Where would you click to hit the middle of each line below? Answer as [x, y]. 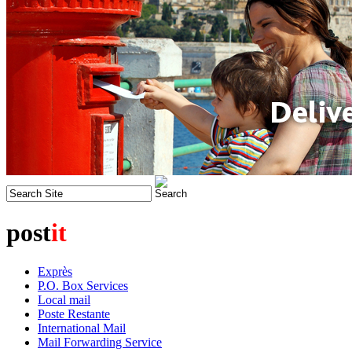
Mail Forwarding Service [100, 342]
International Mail [82, 328]
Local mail [64, 299]
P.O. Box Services [83, 285]
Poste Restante [74, 313]
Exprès [55, 271]
